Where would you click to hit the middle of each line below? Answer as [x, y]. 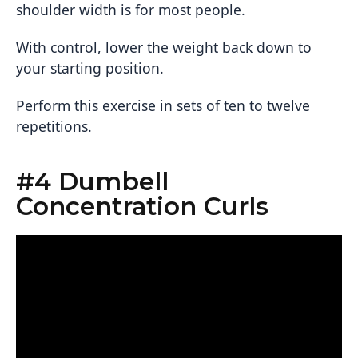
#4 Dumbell [92, 182]
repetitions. [54, 127]
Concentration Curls [142, 207]
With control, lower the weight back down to [164, 48]
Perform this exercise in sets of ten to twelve [163, 106]
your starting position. [90, 68]
